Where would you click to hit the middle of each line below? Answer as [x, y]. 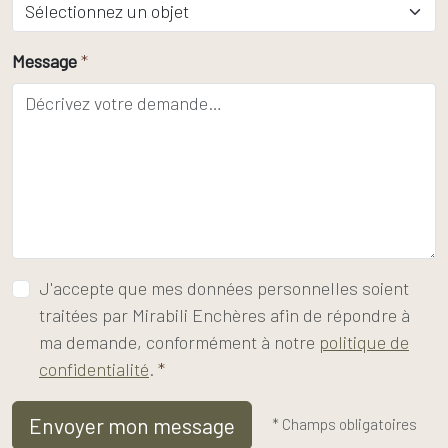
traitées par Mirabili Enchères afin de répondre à [224, 315]
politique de [364, 342]
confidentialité [94, 369]
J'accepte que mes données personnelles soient [224, 288]
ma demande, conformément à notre [179, 342]
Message [44, 61]
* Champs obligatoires [344, 424]
